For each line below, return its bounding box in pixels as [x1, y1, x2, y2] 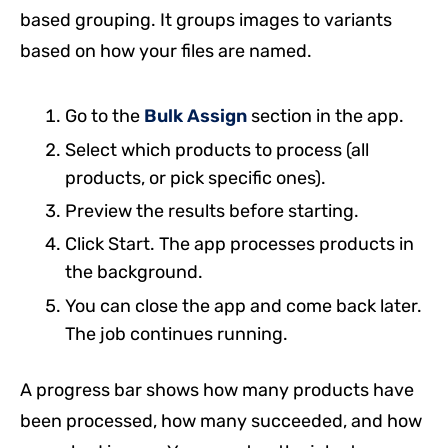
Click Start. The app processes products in [65, 233, 414, 256]
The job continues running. [65, 322, 288, 345]
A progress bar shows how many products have [20, 378, 414, 401]
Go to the [65, 105, 144, 128]
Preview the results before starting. [65, 200, 359, 222]
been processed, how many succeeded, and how [20, 409, 422, 432]
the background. [65, 261, 203, 284]
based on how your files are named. [20, 40, 312, 63]
